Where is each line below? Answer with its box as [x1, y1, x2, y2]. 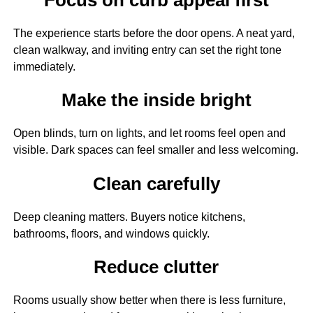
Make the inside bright [61, 90, 252, 110]
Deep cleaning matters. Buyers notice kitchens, [13, 210, 245, 223]
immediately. [13, 60, 75, 73]
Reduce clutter [94, 257, 219, 277]
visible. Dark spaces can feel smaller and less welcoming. [13, 144, 298, 156]
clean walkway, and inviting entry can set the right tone [13, 43, 282, 56]
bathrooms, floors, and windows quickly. [13, 227, 210, 240]
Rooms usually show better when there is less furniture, [13, 294, 286, 307]
